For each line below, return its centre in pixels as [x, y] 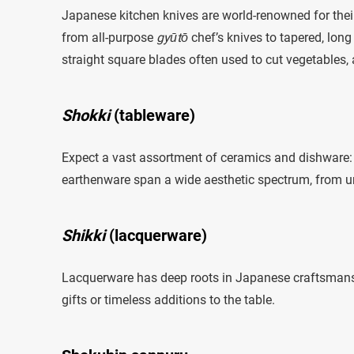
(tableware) [153, 115]
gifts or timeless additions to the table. [168, 299]
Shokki [86, 115]
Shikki [83, 235]
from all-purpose [109, 37]
